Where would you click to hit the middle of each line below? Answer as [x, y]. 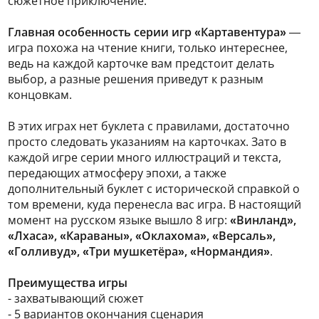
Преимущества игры [68, 283]
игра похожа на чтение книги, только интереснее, [148, 48]
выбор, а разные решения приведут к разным [136, 79]
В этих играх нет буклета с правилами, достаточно [149, 126]
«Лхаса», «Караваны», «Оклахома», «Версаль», [142, 236]
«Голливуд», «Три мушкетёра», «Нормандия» [139, 251]
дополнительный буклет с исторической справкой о [154, 189]
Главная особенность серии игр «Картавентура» [147, 32]
